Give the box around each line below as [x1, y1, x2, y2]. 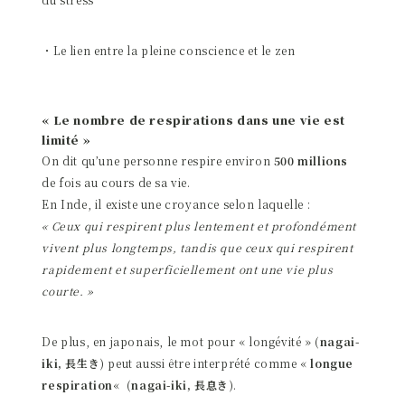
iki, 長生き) [42, 354, 108, 371]
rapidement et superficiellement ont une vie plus [42, 260, 334, 277]
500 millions [273, 152, 348, 168]
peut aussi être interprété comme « [108, 354, 311, 371]
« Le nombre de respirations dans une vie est [42, 110, 345, 128]
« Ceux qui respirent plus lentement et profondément [42, 217, 356, 233]
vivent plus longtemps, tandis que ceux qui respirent [42, 239, 353, 255]
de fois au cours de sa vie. [42, 174, 191, 190]
